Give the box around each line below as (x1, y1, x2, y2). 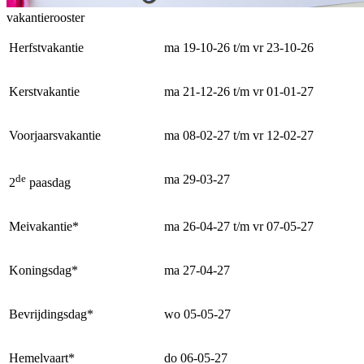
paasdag (26, 175, 71, 190)
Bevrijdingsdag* (9, 306, 93, 321)
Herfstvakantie (9, 40, 84, 54)
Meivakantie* (9, 219, 79, 233)
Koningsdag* (9, 262, 78, 277)
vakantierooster (6, 10, 84, 24)
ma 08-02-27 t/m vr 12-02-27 (164, 128, 314, 142)
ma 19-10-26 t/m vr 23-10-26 (164, 40, 314, 54)
